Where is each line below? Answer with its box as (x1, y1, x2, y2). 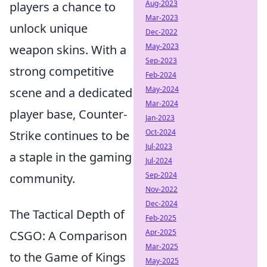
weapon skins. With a (10, 42, 126, 58)
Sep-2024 (145, 170, 177, 180)
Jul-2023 (145, 141, 172, 151)
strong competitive (10, 63, 114, 80)
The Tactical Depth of (10, 206, 125, 223)
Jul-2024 (145, 156, 172, 166)
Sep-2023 (145, 55, 177, 66)
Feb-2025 (145, 213, 176, 223)
